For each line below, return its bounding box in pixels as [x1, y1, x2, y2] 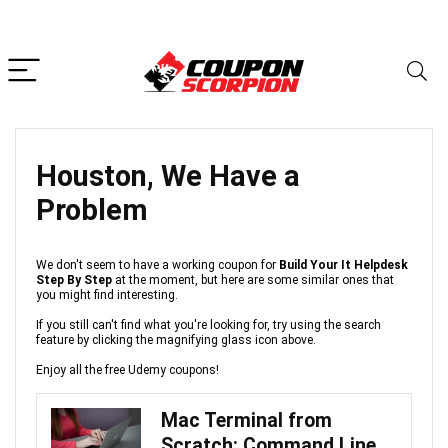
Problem [36, 193, 148, 227]
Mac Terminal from [161, 409, 332, 432]
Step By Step [36, 273, 112, 287]
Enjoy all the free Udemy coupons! [36, 363, 219, 377]
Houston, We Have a [36, 159, 300, 193]
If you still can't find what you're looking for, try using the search [36, 318, 381, 332]
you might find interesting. [36, 288, 178, 302]
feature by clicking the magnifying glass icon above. [36, 333, 316, 347]
